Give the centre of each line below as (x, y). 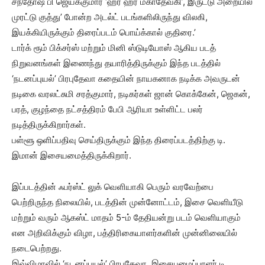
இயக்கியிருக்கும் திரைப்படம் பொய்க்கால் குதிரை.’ (104, 32)
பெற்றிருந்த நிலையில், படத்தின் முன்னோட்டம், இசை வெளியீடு (127, 202)
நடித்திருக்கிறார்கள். (49, 125)
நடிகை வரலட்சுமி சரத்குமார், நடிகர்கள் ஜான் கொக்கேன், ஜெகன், (131, 94)
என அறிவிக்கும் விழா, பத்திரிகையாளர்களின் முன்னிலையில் (125, 233)
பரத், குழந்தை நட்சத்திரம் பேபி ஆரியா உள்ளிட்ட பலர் (107, 109)
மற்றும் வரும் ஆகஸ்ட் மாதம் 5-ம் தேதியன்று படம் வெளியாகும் (126, 217)
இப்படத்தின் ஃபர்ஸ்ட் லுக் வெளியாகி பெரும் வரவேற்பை (113, 187)
